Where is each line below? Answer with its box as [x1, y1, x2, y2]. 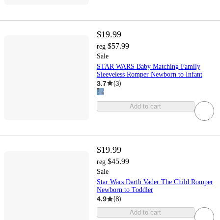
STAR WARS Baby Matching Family [96, 62, 200, 70]
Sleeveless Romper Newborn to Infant [96, 70, 202, 78]
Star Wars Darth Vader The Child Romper [96, 178, 213, 186]
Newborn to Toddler [96, 186, 153, 193]
